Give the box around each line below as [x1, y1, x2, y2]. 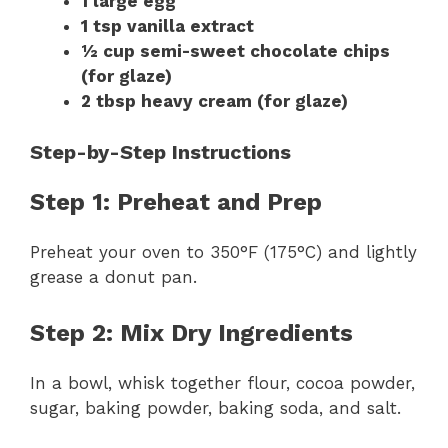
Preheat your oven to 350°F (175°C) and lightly [30, 241, 417, 262]
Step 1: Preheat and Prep [30, 187, 322, 216]
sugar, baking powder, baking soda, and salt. [30, 398, 401, 419]
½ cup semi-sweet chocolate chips [81, 41, 390, 62]
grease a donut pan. [30, 266, 197, 287]
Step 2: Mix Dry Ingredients [30, 319, 353, 348]
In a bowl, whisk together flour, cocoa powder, [30, 373, 415, 394]
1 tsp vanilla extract [81, 16, 254, 37]
